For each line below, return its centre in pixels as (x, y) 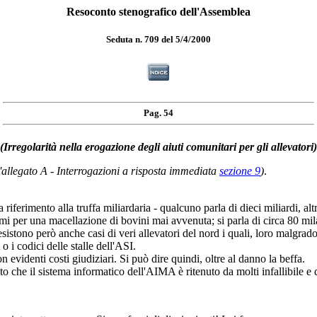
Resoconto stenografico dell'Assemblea (158, 12)
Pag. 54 (158, 113)
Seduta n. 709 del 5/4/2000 (158, 40)
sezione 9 (240, 171)
